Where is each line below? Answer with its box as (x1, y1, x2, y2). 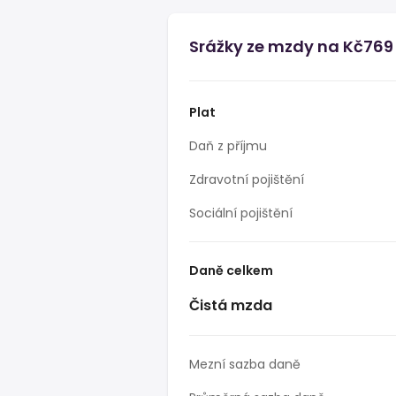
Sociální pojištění (189, 204, 293, 222)
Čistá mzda (189, 295, 272, 316)
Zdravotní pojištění (189, 171, 304, 188)
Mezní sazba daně (189, 355, 301, 373)
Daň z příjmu (189, 137, 267, 155)
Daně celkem (189, 262, 273, 279)
